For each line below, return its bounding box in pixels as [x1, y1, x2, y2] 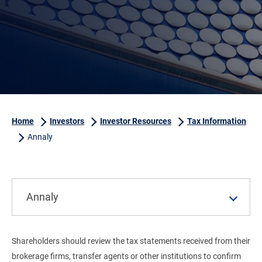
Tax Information [187, 116, 246, 126]
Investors [50, 116, 84, 126]
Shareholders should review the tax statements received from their [12, 236, 250, 246]
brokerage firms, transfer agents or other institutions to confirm [12, 251, 241, 261]
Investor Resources [100, 116, 171, 126]
